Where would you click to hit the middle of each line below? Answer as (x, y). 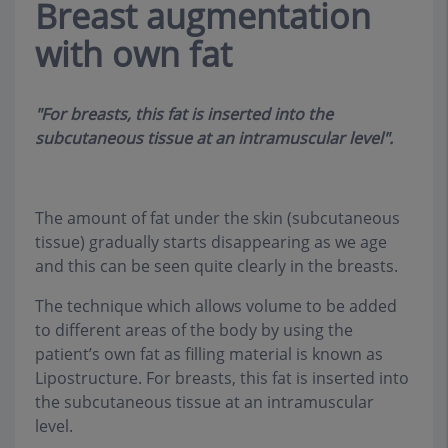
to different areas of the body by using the (194, 329)
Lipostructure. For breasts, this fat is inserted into (222, 377)
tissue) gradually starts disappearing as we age (211, 241)
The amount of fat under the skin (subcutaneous (217, 217)
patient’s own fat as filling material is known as (209, 353)
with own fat (133, 54)
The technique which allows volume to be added (216, 305)
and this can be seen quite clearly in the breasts (214, 265)
